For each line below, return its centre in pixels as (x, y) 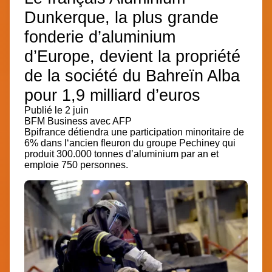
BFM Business (57, 121)
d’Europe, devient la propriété (132, 56)
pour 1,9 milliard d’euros (112, 95)
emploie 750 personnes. (76, 165)
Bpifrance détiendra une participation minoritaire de (134, 132)
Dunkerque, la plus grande (121, 17)
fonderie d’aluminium (100, 36)
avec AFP (111, 121)
